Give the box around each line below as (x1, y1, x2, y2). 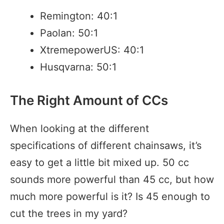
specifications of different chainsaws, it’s (10, 139, 201, 151)
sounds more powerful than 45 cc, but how (10, 173, 214, 185)
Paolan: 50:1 (40, 26, 98, 39)
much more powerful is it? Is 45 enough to (10, 190, 210, 202)
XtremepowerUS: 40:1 (40, 43, 144, 56)
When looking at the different (10, 122, 149, 134)
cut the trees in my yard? (10, 207, 127, 219)
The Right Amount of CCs (10, 92, 168, 108)
